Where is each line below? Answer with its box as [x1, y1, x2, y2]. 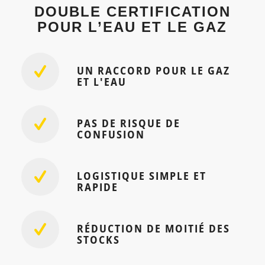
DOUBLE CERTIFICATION [34, 3, 231, 20]
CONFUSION [76, 127, 145, 141]
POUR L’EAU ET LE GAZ [37, 18, 228, 35]
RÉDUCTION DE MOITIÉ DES [76, 221, 230, 235]
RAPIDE [76, 179, 118, 194]
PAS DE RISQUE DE [76, 115, 180, 130]
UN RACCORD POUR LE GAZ [76, 63, 230, 77]
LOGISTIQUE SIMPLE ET [76, 168, 206, 183]
